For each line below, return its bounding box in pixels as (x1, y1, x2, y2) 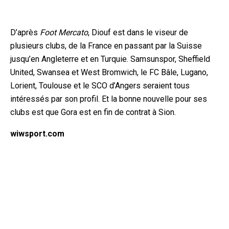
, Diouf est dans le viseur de (88, 27, 188, 37)
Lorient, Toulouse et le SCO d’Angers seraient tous (10, 80, 190, 90)
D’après (10, 27, 40, 37)
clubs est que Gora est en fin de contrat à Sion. (10, 107, 176, 117)
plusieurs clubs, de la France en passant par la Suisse (10, 40, 202, 51)
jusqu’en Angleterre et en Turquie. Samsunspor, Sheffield (10, 54, 210, 64)
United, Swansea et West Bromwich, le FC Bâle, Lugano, (10, 67, 208, 77)
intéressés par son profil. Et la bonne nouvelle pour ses (10, 94, 207, 104)
